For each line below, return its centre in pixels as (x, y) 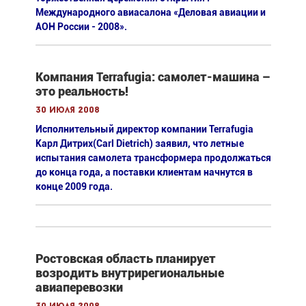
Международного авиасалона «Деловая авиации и (150, 12)
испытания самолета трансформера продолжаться (153, 157)
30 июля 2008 (67, 110)
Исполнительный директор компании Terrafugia (144, 129)
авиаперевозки (79, 287)
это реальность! (82, 91)
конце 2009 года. (74, 186)
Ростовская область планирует (125, 258)
